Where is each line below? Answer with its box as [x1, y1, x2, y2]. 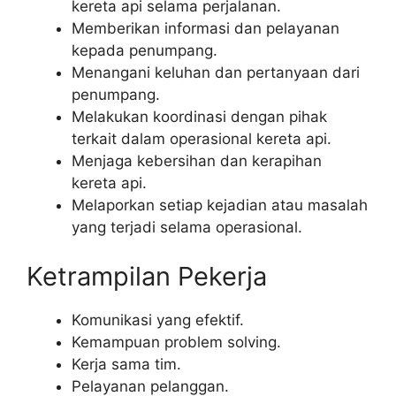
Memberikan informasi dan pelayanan [72, 19, 339, 38]
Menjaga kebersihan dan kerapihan [72, 152, 322, 171]
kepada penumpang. [72, 42, 217, 60]
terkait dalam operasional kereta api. [72, 130, 331, 148]
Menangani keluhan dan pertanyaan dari [72, 64, 360, 82]
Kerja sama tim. [72, 354, 181, 373]
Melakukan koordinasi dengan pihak [72, 108, 327, 126]
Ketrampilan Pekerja [27, 260, 267, 292]
